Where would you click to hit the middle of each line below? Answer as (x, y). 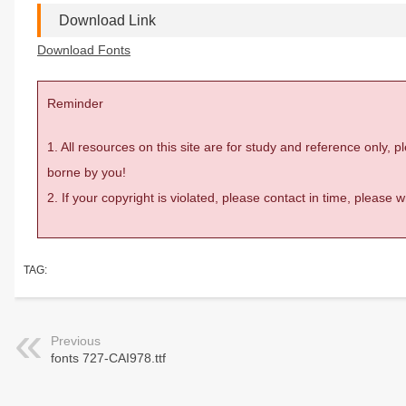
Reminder (75, 103)
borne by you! (87, 172)
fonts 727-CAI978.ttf (108, 358)
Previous (76, 341)
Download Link (107, 20)
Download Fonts (84, 50)
